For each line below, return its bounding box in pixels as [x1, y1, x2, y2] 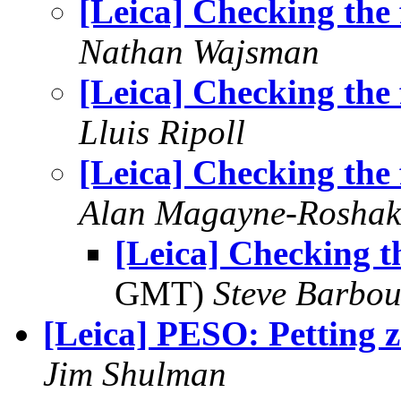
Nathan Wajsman [79, 32, 320, 71]
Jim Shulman [43, 354, 226, 393]
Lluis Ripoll [79, 113, 245, 151]
